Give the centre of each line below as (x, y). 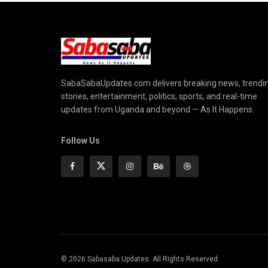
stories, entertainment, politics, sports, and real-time (159, 97)
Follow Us (80, 141)
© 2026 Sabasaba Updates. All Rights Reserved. (140, 259)
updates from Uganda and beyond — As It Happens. (158, 110)
